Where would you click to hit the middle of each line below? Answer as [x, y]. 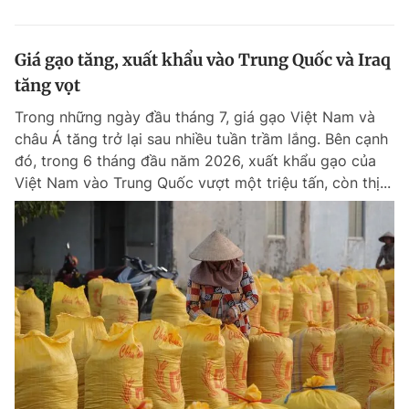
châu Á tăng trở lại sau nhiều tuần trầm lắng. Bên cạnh [201, 139]
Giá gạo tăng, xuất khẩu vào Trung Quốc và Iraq [203, 60]
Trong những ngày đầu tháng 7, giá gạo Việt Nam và [195, 117]
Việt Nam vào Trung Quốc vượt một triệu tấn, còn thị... [203, 183]
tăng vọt [47, 85]
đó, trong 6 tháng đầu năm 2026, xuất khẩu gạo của [195, 161]
